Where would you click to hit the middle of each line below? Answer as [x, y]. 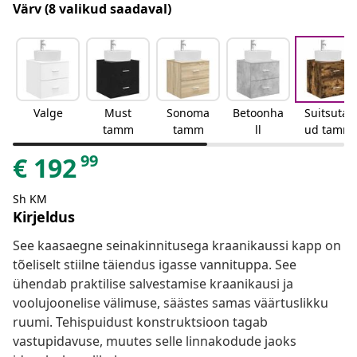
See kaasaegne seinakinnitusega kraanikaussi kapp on [177, 246]
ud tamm [328, 130]
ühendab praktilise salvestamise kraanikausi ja [153, 284]
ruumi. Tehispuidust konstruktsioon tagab [140, 322]
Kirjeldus [44, 217]
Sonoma [188, 113]
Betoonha [258, 113]
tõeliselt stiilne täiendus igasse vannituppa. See [155, 265]
